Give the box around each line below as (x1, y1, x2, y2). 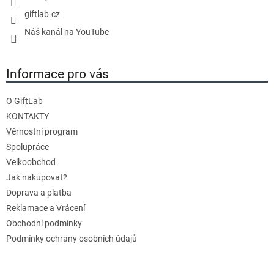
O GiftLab (6, 96, 43, 106)
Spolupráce (6, 142, 49, 152)
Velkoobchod (6, 157, 56, 168)
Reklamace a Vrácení (6, 203, 85, 213)
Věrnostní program (6, 127, 78, 137)
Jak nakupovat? (6, 172, 67, 183)
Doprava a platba (6, 188, 72, 198)
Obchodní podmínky (6, 218, 82, 229)
